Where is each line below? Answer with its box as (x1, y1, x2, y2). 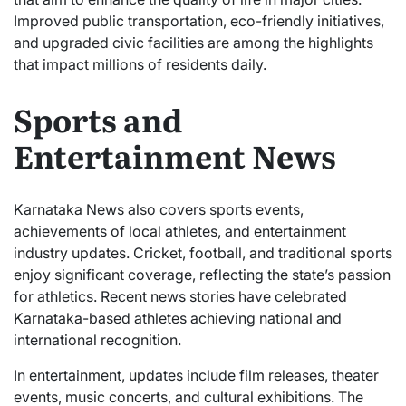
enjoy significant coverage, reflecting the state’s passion (14, 265, 391, 284)
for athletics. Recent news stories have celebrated (14, 286, 347, 305)
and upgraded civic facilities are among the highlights (14, 33, 373, 52)
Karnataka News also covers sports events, (14, 199, 304, 218)
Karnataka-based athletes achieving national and (14, 308, 342, 327)
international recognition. (14, 330, 181, 349)
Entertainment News (14, 131, 336, 178)
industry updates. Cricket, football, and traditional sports (14, 243, 392, 262)
